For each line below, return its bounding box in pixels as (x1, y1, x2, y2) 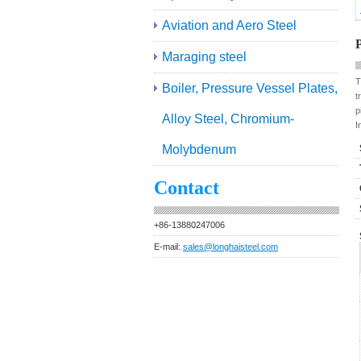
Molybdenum (162, 143, 236, 156)
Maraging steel (162, 50, 247, 64)
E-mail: (154, 242, 183, 251)
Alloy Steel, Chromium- (162, 112, 294, 126)
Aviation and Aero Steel (162, 19, 297, 32)
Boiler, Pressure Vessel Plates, (162, 81, 338, 95)
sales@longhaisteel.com (183, 242, 278, 251)
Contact (154, 177, 219, 198)
